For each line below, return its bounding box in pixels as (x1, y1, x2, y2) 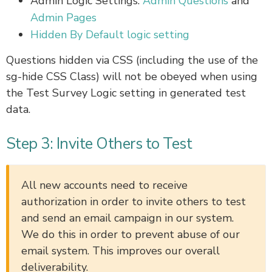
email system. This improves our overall (21, 243, 220, 259)
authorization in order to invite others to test (21, 194, 246, 209)
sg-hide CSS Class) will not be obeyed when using (6, 69, 257, 84)
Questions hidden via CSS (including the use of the (6, 53, 258, 68)
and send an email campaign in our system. (21, 211, 234, 226)
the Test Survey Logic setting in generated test (6, 86, 246, 101)
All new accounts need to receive (21, 178, 188, 193)
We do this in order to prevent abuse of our (21, 227, 240, 242)
